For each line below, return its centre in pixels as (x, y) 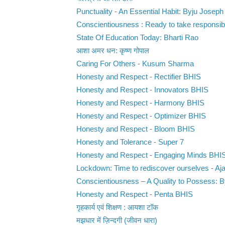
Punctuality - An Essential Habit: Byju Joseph (150, 12)
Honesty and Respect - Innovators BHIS (142, 90)
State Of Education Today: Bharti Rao (137, 38)
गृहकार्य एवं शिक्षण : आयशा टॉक (117, 208)
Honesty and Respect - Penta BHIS (134, 195)
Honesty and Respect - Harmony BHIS (140, 103)
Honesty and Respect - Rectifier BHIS (138, 77)
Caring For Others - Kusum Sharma (135, 64)
